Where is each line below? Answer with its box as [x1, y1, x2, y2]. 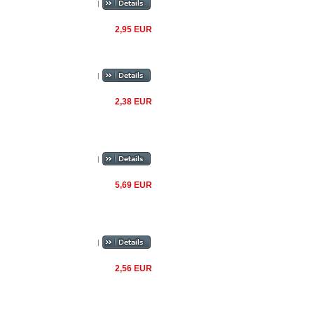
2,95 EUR [115, 25, 152, 34]
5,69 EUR [115, 180, 152, 190]
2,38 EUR [115, 97, 152, 107]
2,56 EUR [115, 264, 152, 273]
